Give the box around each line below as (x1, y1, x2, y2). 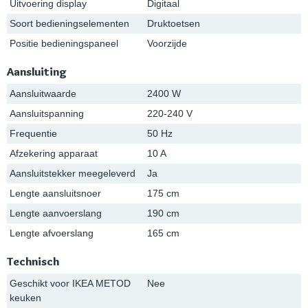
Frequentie (10, 128, 57, 140)
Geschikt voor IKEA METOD (10, 278, 131, 289)
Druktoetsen (147, 18, 200, 30)
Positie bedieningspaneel (10, 38, 118, 49)
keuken (10, 292, 41, 304)
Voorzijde (147, 38, 187, 49)
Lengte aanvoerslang (10, 208, 102, 219)
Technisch (7, 254, 59, 269)
